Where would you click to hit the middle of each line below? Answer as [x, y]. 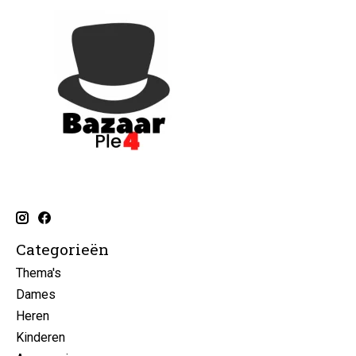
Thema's [39, 273]
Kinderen [41, 338]
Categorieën [62, 249]
